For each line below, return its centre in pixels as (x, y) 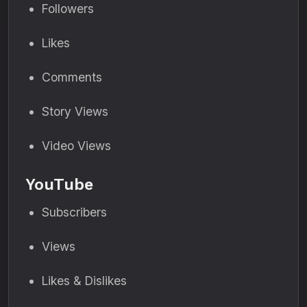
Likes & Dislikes (84, 281)
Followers (68, 9)
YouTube (59, 184)
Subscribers (74, 212)
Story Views (75, 111)
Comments (72, 77)
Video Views (76, 146)
